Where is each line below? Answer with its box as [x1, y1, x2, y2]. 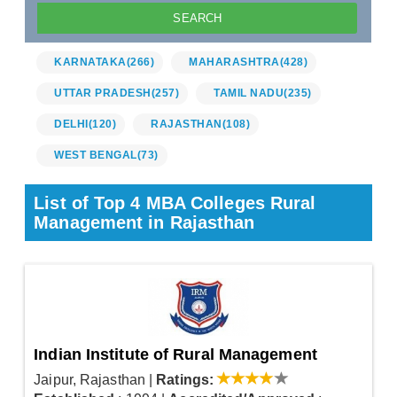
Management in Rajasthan [34, 213, 255, 233]
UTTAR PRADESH [54, 87, 152, 100]
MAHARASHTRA [189, 56, 280, 69]
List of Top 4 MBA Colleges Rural [34, 193, 316, 214]
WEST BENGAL [54, 149, 137, 162]
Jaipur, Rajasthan [34, 372, 145, 388]
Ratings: [156, 372, 214, 388]
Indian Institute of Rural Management [34, 346, 317, 364]
